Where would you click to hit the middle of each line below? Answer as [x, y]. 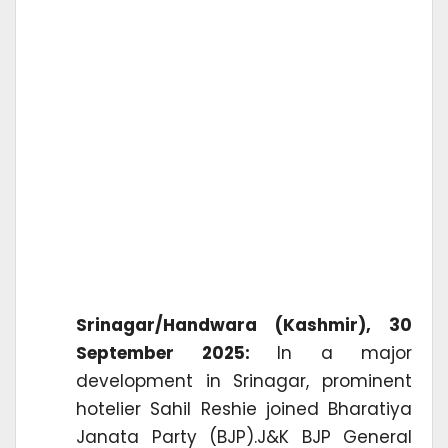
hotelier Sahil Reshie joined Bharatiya [244, 408]
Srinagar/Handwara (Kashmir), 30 [244, 324]
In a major [344, 352]
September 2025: [176, 352]
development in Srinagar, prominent [244, 380]
